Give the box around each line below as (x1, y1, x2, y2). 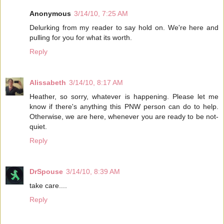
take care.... (29, 181, 67, 189)
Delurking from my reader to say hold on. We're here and (29, 23, 218, 31)
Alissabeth (29, 78, 66, 86)
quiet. (29, 122, 47, 130)
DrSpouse (29, 167, 63, 175)
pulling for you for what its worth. (29, 33, 132, 41)
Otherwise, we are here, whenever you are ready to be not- (29, 112, 218, 120)
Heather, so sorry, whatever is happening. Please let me (29, 92, 218, 100)
